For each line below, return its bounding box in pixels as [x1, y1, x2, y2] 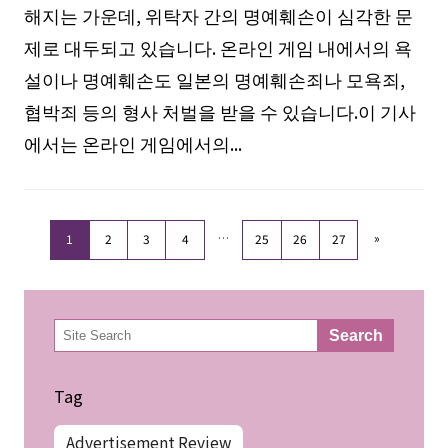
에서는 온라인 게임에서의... [23, 130, 242, 157]
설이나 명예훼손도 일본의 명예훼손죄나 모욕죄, [23, 66, 405, 93]
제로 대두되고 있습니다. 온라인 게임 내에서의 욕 [23, 34, 412, 61]
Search [329, 326, 384, 345]
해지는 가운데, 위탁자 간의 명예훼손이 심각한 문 [23, 2, 413, 29]
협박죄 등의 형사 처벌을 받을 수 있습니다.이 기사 [23, 98, 416, 125]
